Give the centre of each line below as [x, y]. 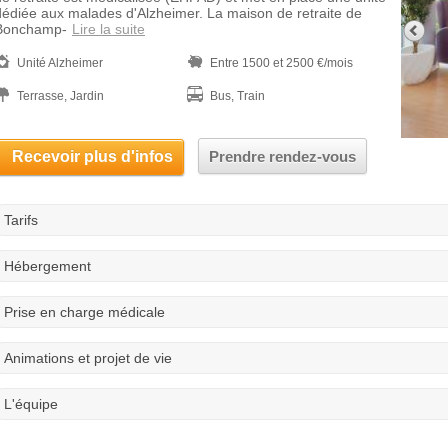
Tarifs [21, 220]
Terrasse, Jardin [60, 96]
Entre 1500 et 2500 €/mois [281, 63]
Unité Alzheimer [60, 63]
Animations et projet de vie [88, 358]
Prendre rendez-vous [282, 156]
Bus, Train [237, 96]
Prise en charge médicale [84, 312]
